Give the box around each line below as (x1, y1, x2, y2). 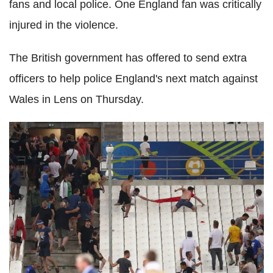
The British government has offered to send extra (9, 52, 247, 64)
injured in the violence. (9, 19, 118, 31)
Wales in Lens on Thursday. (9, 93, 144, 105)
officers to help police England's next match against (9, 73, 258, 85)
